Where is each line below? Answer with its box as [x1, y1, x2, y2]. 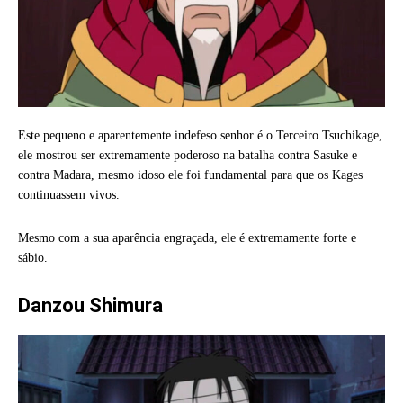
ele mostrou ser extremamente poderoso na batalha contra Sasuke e [18, 148, 357, 162]
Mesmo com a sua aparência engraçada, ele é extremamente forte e [18, 230, 356, 245]
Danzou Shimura [18, 293, 163, 317]
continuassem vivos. [18, 187, 120, 201]
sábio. [18, 250, 48, 264]
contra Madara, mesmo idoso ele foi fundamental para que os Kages [18, 167, 363, 182]
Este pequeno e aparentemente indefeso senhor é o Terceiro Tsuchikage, [18, 128, 382, 142]
